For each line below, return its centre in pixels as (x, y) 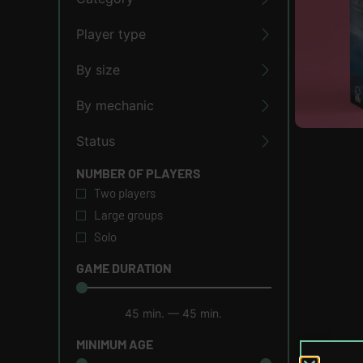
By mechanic (115, 106)
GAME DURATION (124, 268)
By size (98, 70)
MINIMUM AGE (115, 344)
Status (96, 141)
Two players (125, 193)
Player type (111, 34)
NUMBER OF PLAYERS (139, 173)
